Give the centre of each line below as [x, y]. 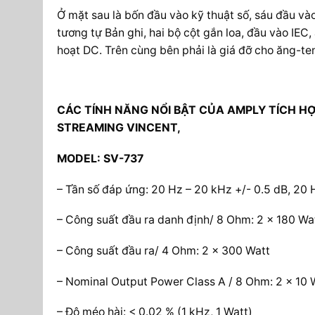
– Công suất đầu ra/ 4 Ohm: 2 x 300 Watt [163, 250]
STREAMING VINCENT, [118, 128]
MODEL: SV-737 [100, 158]
